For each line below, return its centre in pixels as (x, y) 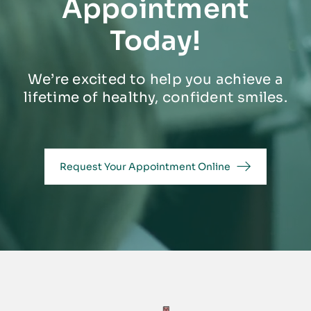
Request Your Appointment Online (145, 166)
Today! (155, 41)
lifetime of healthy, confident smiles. (155, 97)
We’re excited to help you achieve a (155, 79)
